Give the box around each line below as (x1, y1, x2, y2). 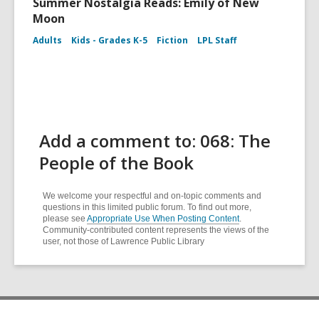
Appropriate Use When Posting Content (87, 214, 239, 224)
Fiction (157, 34, 188, 46)
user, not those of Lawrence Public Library (43, 236, 204, 246)
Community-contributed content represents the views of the (43, 225, 269, 235)
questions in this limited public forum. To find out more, (43, 202, 251, 212)
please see (43, 214, 87, 224)
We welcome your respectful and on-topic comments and (43, 191, 261, 201)
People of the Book (39, 151, 194, 174)
